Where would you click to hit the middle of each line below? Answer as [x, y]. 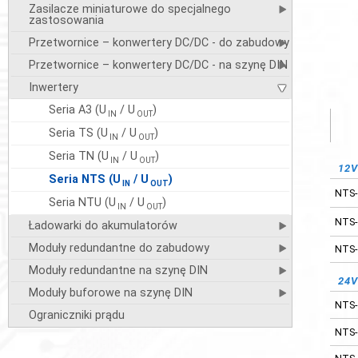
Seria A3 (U [77, 110]
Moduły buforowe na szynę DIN [110, 293]
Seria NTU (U [82, 203]
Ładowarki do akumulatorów [103, 226]
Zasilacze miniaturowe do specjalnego [129, 9]
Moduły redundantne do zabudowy [119, 248]
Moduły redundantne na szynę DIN [118, 270]
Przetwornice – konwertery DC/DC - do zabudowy [159, 43]
